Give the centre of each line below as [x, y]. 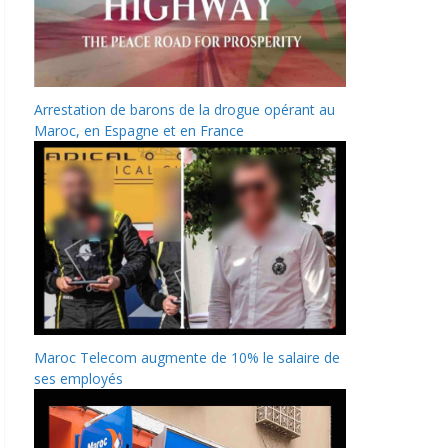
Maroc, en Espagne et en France [139, 130]
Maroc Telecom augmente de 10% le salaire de [187, 358]
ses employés [78, 379]
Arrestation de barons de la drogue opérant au [184, 109]
